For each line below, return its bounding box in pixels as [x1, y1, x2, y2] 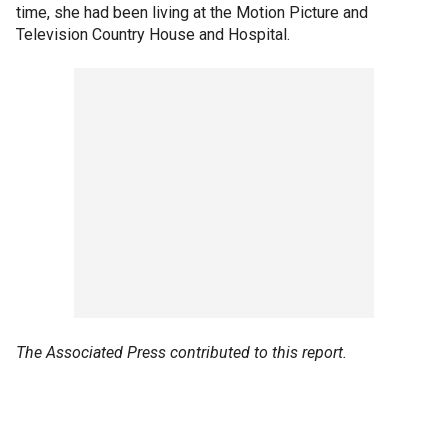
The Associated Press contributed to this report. [16, 343, 347, 363]
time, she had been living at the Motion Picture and [16, 3, 368, 23]
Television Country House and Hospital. [16, 25, 290, 45]
